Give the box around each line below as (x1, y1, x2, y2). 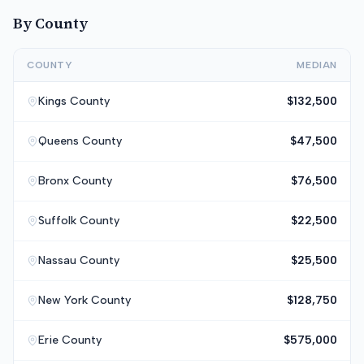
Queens (38, 134, 79, 148)
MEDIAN (297, 59, 337, 71)
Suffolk (38, 214, 76, 227)
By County (13, 13, 88, 33)
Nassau (38, 253, 76, 267)
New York (38, 293, 88, 307)
